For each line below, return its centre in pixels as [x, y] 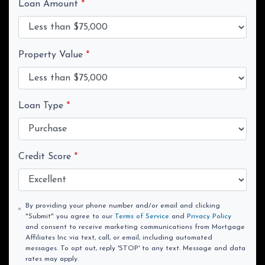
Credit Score [46, 156]
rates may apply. [52, 259]
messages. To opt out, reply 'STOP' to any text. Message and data [136, 248]
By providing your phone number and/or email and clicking [123, 206]
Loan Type [42, 106]
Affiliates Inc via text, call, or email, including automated [119, 237]
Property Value [52, 55]
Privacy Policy [209, 216]
